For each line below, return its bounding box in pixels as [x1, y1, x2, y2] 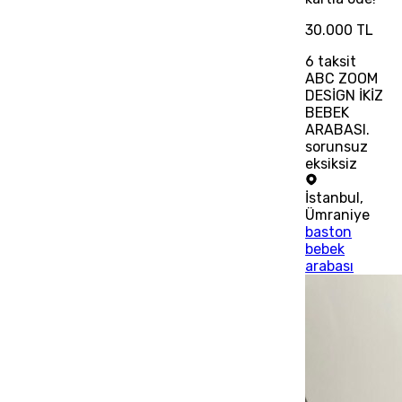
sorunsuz [305, 137, 369, 155]
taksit [314, 52, 357, 70]
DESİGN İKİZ [305, 86, 384, 104]
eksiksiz [305, 154, 358, 172]
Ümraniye [305, 205, 371, 223]
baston [305, 223, 353, 240]
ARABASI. [305, 120, 371, 138]
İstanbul [305, 188, 361, 206]
